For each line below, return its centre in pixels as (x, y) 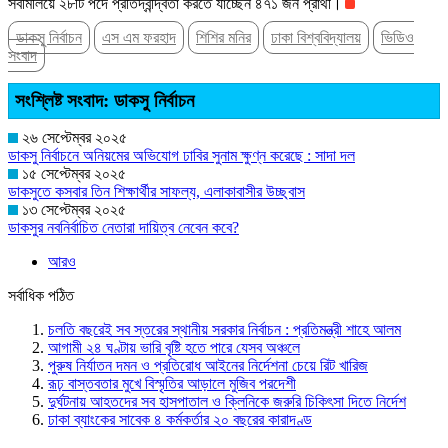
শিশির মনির (223, 37)
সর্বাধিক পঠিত (41, 296)
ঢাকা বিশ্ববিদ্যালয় (316, 37)
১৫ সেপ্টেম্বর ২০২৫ (72, 174)
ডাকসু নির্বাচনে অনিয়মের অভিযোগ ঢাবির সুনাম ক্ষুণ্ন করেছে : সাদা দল (181, 156)
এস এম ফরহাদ (139, 37)
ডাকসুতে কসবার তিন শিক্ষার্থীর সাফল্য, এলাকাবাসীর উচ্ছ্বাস (156, 192)
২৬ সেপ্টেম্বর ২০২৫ (72, 138)
